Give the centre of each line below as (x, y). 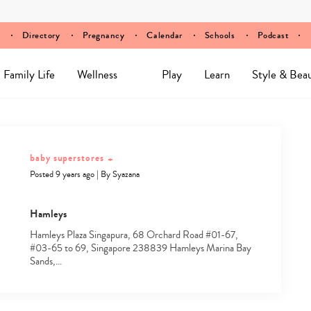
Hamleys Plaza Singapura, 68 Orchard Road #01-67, (134, 235)
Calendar (165, 35)
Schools (220, 35)
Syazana (126, 174)
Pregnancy (103, 35)
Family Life (29, 75)
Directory (41, 35)
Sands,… (45, 261)
